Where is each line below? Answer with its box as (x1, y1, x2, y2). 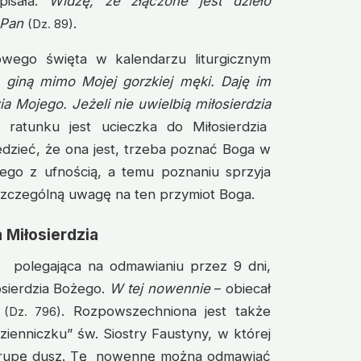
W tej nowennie (109, 280, 210, 297)
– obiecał (210, 280, 272, 297)
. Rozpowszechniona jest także (61, 302, 272, 319)
